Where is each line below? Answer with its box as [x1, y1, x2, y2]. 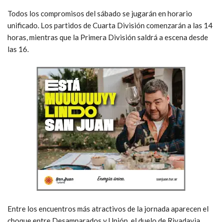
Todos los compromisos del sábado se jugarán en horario [7, 8, 192, 18]
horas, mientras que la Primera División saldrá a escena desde [7, 32, 208, 42]
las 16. [7, 44, 29, 54]
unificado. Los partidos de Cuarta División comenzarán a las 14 [7, 20, 213, 30]
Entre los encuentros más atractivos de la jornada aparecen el [7, 204, 209, 213]
